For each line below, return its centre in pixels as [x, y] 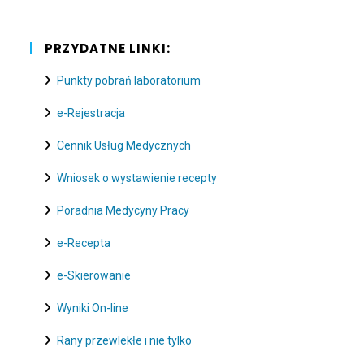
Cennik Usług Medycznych [123, 145]
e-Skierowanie [93, 276]
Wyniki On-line [92, 308]
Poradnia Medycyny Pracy [123, 210]
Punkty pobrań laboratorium [128, 80]
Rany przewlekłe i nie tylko [124, 341]
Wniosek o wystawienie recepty [136, 178]
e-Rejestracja [91, 113]
